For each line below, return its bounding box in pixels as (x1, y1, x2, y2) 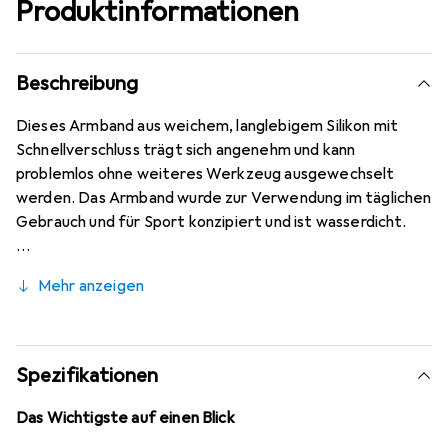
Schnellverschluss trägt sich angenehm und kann (16, 140, 356, 161)
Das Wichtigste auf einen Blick (16, 408, 235, 429)
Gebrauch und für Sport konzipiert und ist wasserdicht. (16, 212, 407, 233)
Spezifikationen (16, 363, 159, 389)
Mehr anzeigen (38, 276, 145, 297)
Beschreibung (16, 71, 139, 97)
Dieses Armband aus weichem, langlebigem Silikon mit (16, 116, 399, 137)
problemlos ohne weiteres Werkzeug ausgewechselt (16, 164, 395, 185)
